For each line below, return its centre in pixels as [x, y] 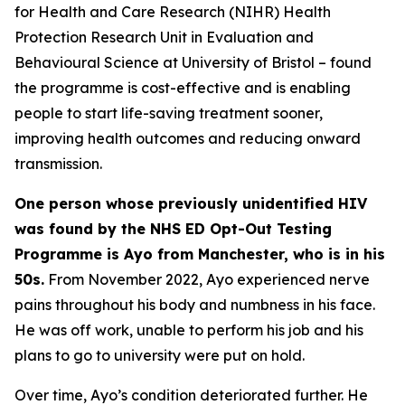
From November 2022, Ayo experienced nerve [207, 279]
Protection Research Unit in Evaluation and [164, 37]
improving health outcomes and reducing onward [188, 138]
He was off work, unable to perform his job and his [189, 330]
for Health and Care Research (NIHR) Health [173, 12]
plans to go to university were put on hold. [160, 355]
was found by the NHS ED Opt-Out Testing [173, 229]
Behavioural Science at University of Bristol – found [193, 62]
